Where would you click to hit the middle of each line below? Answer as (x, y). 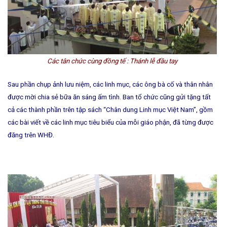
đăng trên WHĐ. (31, 135)
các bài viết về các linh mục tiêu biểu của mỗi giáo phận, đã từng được (110, 122)
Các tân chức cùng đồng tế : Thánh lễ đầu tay (112, 61)
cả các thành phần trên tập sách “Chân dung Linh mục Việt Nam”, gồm (110, 109)
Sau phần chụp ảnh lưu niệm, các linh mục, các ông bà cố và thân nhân (110, 84)
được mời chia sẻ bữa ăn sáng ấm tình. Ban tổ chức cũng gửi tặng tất (109, 97)
